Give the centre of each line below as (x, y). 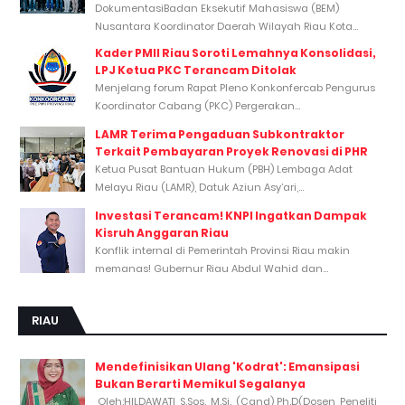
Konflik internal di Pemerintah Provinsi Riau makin (222, 250)
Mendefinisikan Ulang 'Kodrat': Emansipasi (227, 366)
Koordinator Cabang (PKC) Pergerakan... (198, 105)
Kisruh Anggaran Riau (162, 232)
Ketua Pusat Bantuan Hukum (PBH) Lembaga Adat (224, 169)
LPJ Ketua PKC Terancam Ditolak (196, 70)
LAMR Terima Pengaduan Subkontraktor (220, 134)
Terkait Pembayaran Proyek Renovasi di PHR (231, 151)
